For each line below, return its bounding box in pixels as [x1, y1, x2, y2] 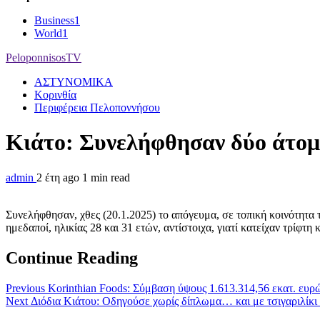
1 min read [82, 171, 130, 184]
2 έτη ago [36, 171, 82, 184]
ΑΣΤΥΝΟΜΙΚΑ [34, 76, 113, 88]
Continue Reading [6, 248, 138, 267]
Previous [6, 281, 45, 294]
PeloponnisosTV [6, 51, 81, 64]
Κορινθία [34, 89, 76, 101]
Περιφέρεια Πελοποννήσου [34, 101, 160, 114]
